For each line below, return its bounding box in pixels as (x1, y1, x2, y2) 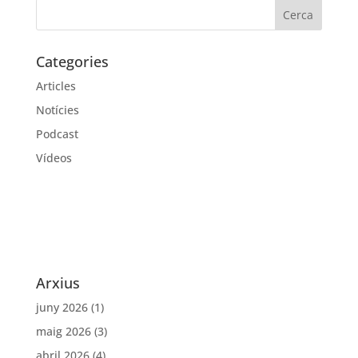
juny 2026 (35, 300, 88, 315)
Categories (35, 52, 109, 71)
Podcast (35, 126, 78, 141)
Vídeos (35, 150, 72, 165)
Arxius (35, 273, 80, 292)
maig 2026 (35, 324, 91, 339)
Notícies (35, 102, 79, 117)
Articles (35, 78, 76, 93)
